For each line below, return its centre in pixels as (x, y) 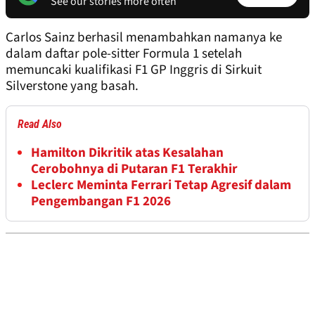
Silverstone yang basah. (72, 86)
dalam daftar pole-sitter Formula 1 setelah (124, 54)
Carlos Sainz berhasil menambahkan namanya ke (144, 38)
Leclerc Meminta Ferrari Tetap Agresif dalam (161, 186)
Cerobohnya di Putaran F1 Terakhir (134, 169)
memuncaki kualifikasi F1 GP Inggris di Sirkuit (134, 70)
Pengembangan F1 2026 (101, 202)
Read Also (40, 124)
